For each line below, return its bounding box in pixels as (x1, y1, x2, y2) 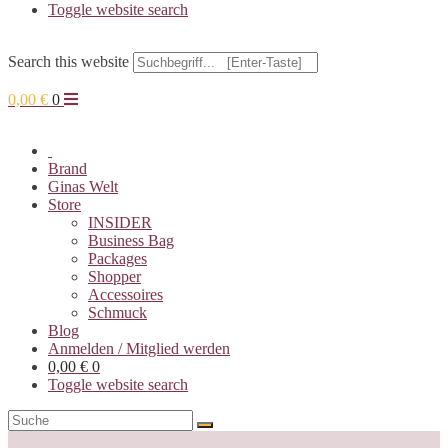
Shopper (88, 268, 141, 285)
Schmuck (88, 304, 147, 321)
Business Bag (88, 232, 174, 249)
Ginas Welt (48, 178, 118, 195)
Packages (88, 250, 147, 267)
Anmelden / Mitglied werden (48, 340, 230, 357)
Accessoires (88, 286, 163, 303)
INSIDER (88, 214, 152, 231)
